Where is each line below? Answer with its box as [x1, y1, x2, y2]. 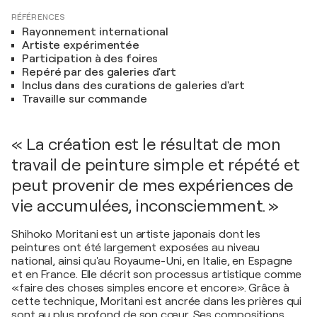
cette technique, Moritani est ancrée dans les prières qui [11, 295, 302, 309]
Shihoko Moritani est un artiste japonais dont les [11, 228, 261, 241]
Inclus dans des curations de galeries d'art [22, 79, 245, 93]
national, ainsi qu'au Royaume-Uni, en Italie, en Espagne [11, 255, 293, 268]
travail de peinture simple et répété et [11, 155, 300, 175]
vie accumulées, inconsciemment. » [11, 196, 279, 217]
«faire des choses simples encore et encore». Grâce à [11, 282, 289, 295]
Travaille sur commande [22, 93, 147, 106]
